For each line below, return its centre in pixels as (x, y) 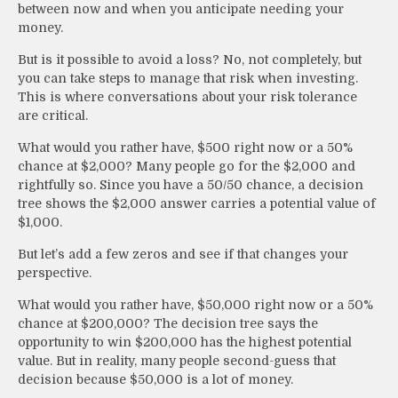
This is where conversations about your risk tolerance (187, 96)
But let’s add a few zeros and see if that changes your (183, 254)
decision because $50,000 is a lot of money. (155, 379)
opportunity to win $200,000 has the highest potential (185, 342)
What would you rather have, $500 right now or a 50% (185, 147)
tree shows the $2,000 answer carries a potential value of (197, 203)
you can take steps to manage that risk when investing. (188, 78)
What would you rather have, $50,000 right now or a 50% (195, 304)
